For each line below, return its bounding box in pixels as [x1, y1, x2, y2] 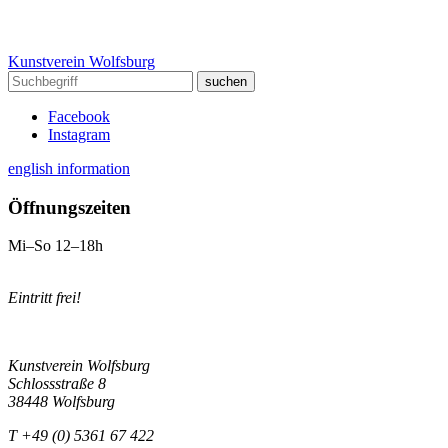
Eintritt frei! [8, 289, 81, 307]
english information [8, 160, 130, 177]
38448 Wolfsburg [8, 393, 115, 411]
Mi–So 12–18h [8, 237, 103, 255]
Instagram [48, 126, 110, 143]
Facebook [48, 108, 110, 125]
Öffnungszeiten [8, 196, 131, 218]
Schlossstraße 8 [8, 375, 106, 393]
